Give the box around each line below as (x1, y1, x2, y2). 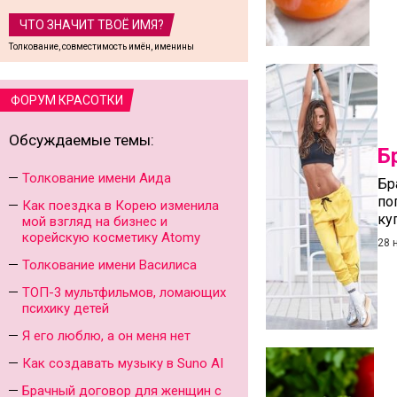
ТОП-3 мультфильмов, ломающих (22, 284, 226, 300)
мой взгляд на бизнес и (22, 214, 167, 230)
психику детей (22, 300, 109, 316)
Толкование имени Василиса (22, 257, 197, 273)
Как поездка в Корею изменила (22, 198, 219, 214)
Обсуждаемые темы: (9, 131, 154, 149)
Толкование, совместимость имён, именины (9, 42, 194, 51)
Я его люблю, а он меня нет (22, 328, 191, 344)
